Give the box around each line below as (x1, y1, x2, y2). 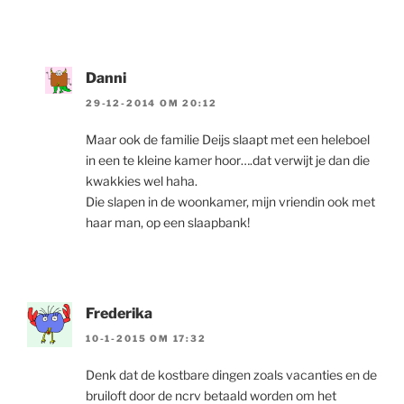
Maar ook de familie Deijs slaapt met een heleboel (86, 132, 370, 147)
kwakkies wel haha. (86, 173, 197, 188)
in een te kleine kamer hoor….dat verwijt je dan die (86, 152, 370, 168)
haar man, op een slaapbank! (86, 215, 250, 230)
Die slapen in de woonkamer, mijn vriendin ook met (86, 194, 375, 209)
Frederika (86, 305, 152, 322)
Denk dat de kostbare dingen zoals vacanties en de (86, 367, 377, 383)
